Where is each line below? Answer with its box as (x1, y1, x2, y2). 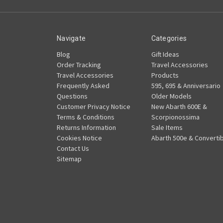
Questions (57, 91, 88, 101)
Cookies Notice (57, 133, 102, 142)
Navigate (57, 34, 86, 42)
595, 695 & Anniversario (151, 81, 221, 90)
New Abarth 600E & (151, 102, 207, 111)
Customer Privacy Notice (57, 102, 130, 111)
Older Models (151, 91, 192, 101)
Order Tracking (57, 60, 101, 69)
